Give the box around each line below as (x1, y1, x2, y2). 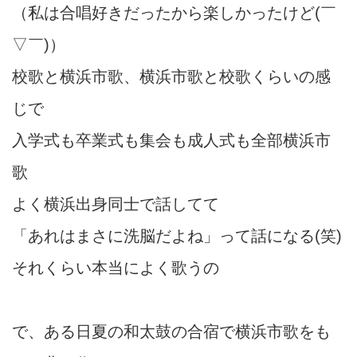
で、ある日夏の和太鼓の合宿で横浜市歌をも (12, 322, 331, 340)
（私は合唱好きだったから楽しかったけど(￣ (12, 3, 336, 22)
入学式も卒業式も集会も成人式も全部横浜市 (12, 131, 331, 149)
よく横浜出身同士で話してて (12, 194, 219, 213)
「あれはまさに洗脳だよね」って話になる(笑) (12, 226, 342, 245)
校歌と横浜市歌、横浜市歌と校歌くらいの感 (12, 67, 331, 85)
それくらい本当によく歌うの (12, 258, 219, 277)
